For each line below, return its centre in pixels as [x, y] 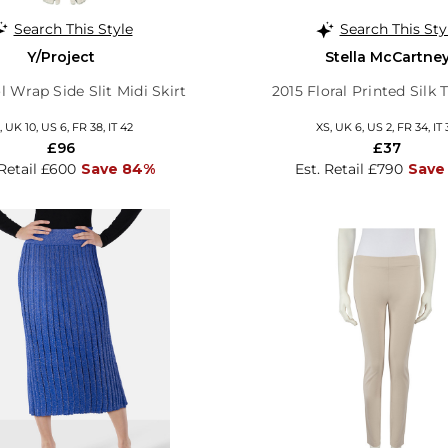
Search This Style [73, 28]
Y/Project [61, 56]
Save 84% [117, 168]
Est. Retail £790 [348, 168]
